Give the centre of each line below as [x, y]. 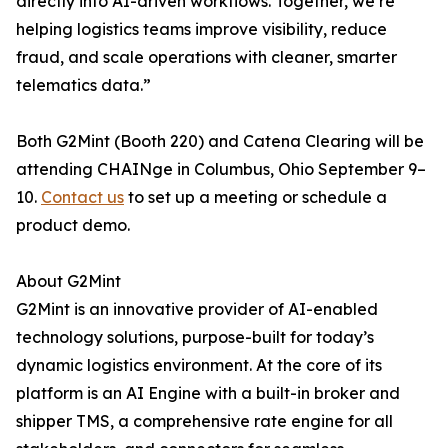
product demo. [73, 225]
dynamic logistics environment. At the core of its [199, 365]
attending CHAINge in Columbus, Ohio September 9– [221, 169]
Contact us [82, 197]
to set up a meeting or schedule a [255, 197]
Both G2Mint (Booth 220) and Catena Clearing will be [220, 141]
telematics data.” [83, 85]
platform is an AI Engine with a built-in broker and [208, 393]
